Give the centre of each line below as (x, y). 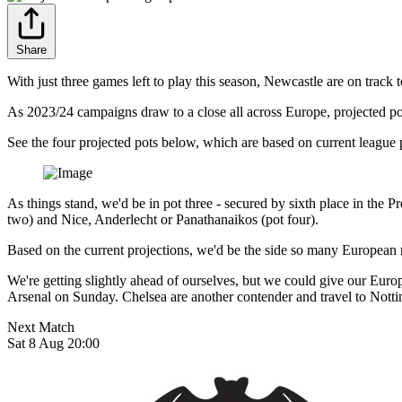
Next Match (41, 328)
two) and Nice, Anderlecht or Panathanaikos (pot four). (163, 220)
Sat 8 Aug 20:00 (53, 344)
